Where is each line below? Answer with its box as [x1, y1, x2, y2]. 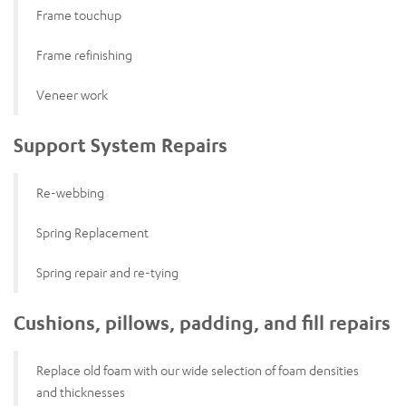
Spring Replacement [36, 224, 149, 240]
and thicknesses [36, 383, 125, 400]
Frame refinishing [36, 46, 132, 63]
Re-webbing [36, 184, 104, 200]
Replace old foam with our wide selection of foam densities [36, 362, 359, 378]
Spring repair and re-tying [36, 264, 179, 280]
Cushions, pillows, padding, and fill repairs [14, 310, 391, 334]
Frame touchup [36, 6, 121, 23]
